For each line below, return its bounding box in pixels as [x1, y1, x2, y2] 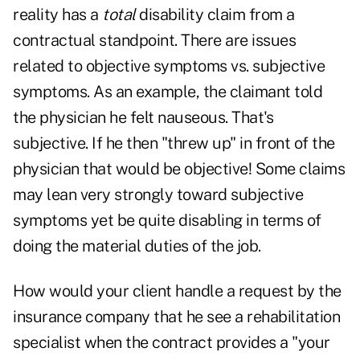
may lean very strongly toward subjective [13, 185, 303, 205]
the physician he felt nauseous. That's [13, 108, 273, 128]
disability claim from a [135, 5, 295, 25]
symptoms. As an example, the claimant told [13, 82, 322, 102]
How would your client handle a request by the [13, 281, 342, 301]
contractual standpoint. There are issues [13, 31, 296, 51]
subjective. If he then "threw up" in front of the [13, 133, 335, 153]
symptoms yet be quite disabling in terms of [13, 211, 321, 231]
